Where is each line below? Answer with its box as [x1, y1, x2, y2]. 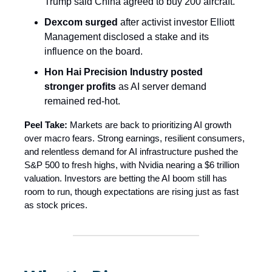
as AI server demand [116, 81, 206, 92]
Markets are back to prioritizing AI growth [67, 120, 231, 131]
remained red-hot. [44, 96, 120, 107]
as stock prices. [24, 200, 87, 211]
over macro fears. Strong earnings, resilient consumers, [24, 133, 245, 144]
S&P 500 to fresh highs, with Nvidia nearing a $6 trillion [24, 160, 239, 171]
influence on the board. [44, 46, 143, 57]
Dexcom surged [44, 17, 118, 28]
